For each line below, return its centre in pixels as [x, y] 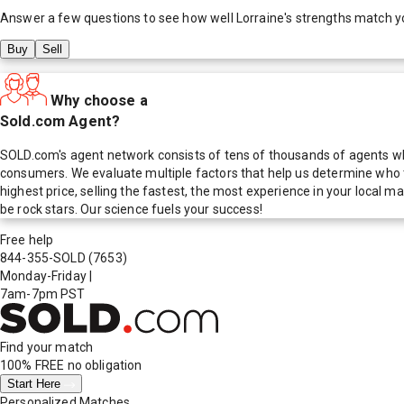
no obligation [103, 366]
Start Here [36, 384]
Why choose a [99, 100]
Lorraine [260, 18]
